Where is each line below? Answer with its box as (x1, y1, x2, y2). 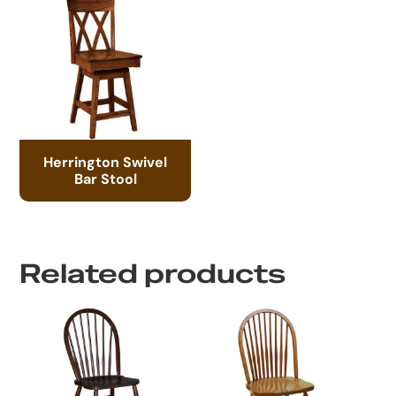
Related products (19, 256, 286, 291)
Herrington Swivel (43, 152, 168, 171)
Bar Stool (73, 169, 137, 187)
